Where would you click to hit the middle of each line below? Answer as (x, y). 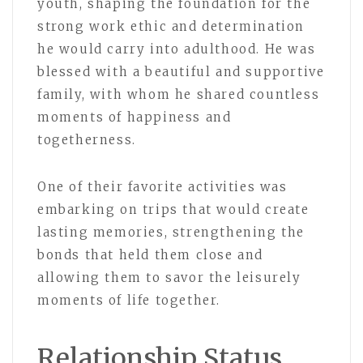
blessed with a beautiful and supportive (181, 72)
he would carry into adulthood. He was (177, 49)
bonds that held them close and (151, 255)
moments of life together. (129, 301)
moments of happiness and (135, 117)
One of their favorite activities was (162, 187)
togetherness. (87, 140)
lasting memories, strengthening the (171, 233)
